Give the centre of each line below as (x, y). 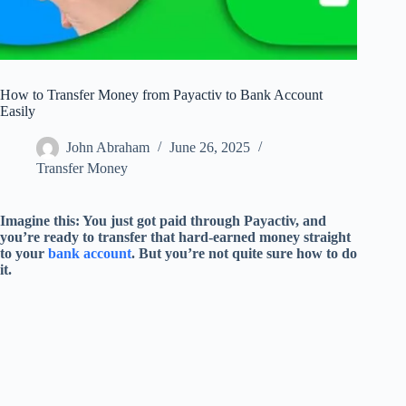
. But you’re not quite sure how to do (244, 254)
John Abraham (108, 148)
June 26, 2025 (210, 148)
